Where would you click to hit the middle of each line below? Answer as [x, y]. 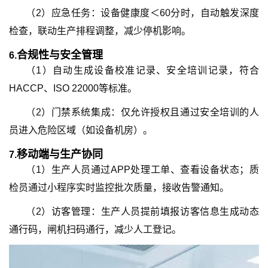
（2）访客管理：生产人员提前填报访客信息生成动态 [142, 211]
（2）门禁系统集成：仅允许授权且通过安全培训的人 [142, 112]
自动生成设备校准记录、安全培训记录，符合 [156, 70]
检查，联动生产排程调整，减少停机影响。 [100, 31]
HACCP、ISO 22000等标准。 [73, 88]
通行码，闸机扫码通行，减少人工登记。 [95, 229]
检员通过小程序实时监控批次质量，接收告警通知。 [119, 188]
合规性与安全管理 [60, 55]
